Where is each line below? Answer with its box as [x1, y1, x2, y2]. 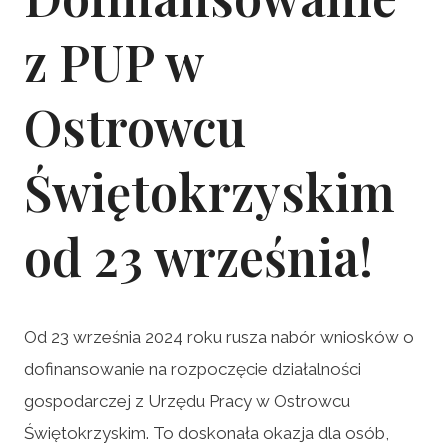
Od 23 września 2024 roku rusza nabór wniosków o [24, 326, 414, 347]
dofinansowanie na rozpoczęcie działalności [24, 358, 361, 379]
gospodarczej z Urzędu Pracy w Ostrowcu [24, 390, 350, 411]
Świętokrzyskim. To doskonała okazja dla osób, [24, 422, 389, 443]
